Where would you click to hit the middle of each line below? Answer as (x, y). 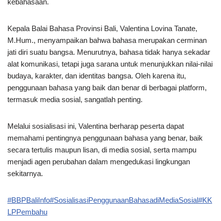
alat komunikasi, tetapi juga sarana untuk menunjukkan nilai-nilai (110, 64)
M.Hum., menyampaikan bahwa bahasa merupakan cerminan (107, 40)
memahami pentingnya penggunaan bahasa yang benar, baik (105, 138)
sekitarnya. (25, 173)
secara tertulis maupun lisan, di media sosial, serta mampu (102, 149)
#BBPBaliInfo (29, 200)
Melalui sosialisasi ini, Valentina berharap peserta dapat (96, 126)
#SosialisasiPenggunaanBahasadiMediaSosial (124, 200)
